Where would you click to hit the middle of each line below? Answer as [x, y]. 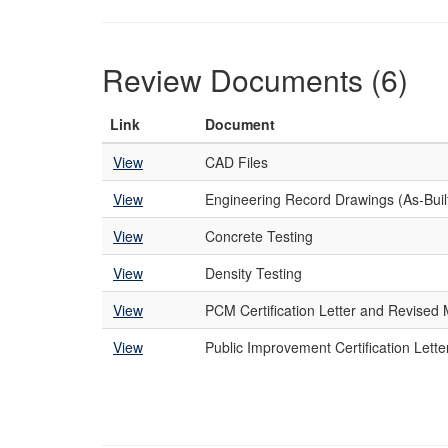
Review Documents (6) [255, 79]
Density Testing [253, 273]
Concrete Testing [259, 236]
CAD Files [236, 162]
